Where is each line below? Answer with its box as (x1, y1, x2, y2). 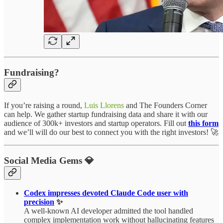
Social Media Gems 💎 (4, 155, 94, 166)
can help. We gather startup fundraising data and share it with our (4, 110, 208, 118)
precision (24, 198, 54, 207)
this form (188, 118, 219, 127)
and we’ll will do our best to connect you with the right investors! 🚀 (4, 127, 219, 136)
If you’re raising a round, (4, 101, 84, 110)
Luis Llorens (84, 101, 124, 110)
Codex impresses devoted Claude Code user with (24, 189, 188, 198)
